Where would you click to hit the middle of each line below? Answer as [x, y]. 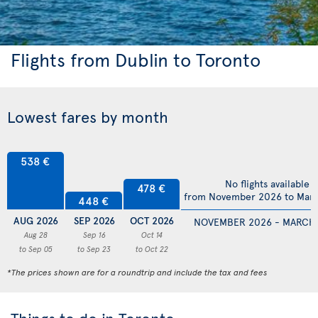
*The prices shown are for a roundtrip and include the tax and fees [137, 272]
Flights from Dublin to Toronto [136, 59]
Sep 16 [94, 235]
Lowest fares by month [88, 117]
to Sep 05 [36, 249]
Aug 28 [36, 235]
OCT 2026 [152, 221]
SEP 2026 [94, 221]
